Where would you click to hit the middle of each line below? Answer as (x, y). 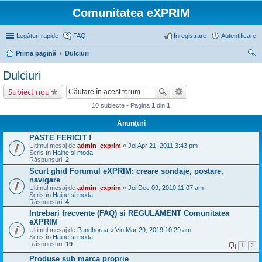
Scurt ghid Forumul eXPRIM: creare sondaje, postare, (126, 171)
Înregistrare (190, 36)
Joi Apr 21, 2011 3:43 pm (163, 146)
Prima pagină (36, 53)
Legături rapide (37, 36)
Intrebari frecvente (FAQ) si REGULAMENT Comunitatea (129, 213)
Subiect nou (29, 92)
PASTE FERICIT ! (60, 138)
